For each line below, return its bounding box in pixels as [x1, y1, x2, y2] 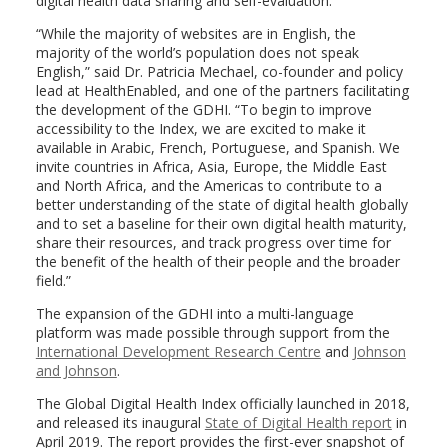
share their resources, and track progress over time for [35, 232, 391, 252]
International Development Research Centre [35, 341, 321, 361]
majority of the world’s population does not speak [35, 42, 359, 62]
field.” [35, 270, 71, 290]
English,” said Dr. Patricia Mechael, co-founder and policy [35, 61, 403, 81]
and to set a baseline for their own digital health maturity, [35, 213, 407, 233]
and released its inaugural [35, 412, 205, 432]
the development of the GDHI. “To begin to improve [35, 99, 372, 119]
